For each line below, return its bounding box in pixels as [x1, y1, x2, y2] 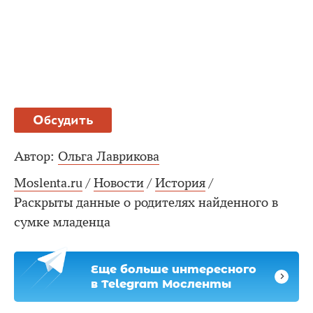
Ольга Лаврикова [58, 148, 159, 164]
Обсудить [32, 111, 94, 128]
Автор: [14, 148, 54, 164]
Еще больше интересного [91, 262, 256, 276]
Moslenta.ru [14, 175, 82, 191]
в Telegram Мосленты [91, 277, 231, 291]
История [155, 175, 205, 191]
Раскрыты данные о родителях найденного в [14, 194, 278, 210]
